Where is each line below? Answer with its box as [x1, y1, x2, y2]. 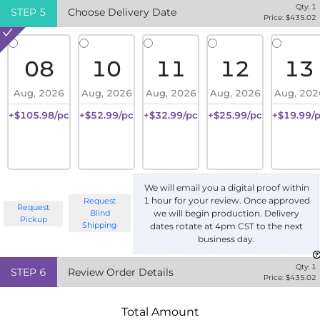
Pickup [19, 214, 47, 224]
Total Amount [121, 304, 199, 319]
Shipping [82, 220, 117, 231]
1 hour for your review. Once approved [143, 194, 310, 206]
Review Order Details [68, 265, 174, 279]
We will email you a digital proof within [144, 181, 309, 193]
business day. [198, 233, 255, 244]
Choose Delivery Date [68, 5, 176, 19]
